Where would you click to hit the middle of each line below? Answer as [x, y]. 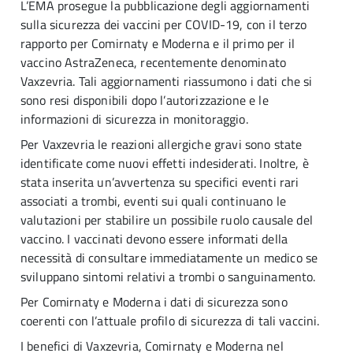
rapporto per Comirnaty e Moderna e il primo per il [158, 43]
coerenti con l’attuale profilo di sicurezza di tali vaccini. [170, 321]
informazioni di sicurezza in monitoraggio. [134, 119]
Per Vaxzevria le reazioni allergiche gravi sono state [162, 144]
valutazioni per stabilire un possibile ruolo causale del [167, 220]
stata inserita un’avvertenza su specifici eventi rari [160, 182]
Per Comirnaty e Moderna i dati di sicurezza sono [154, 302]
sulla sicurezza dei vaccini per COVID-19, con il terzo [164, 24]
